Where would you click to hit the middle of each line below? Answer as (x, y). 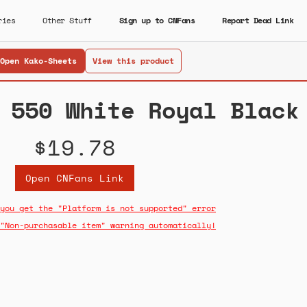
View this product (133, 61)
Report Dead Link (258, 20)
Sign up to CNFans (157, 20)
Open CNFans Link (74, 178)
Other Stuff (67, 20)
